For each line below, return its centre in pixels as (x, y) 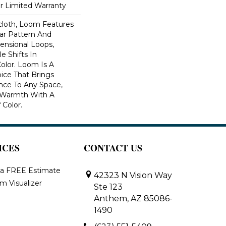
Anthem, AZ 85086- (133, 198)
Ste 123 (108, 187)
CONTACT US (113, 148)
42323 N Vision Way (133, 175)
